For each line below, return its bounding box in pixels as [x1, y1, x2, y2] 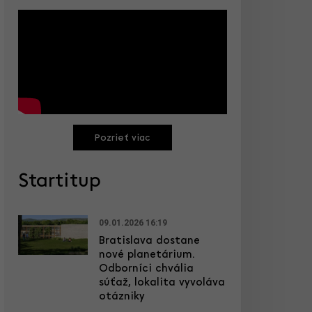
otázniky [99, 291, 145, 302]
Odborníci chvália [99, 263, 194, 274]
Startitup [18, 172, 101, 192]
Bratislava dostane [99, 235, 200, 247]
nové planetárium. [99, 249, 195, 260]
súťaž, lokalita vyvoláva [99, 277, 225, 288]
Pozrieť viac [95, 133, 150, 143]
